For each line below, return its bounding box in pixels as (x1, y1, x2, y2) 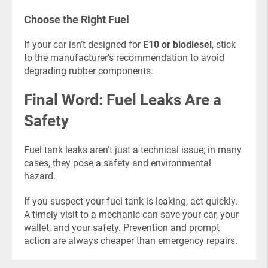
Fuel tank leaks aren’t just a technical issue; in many (24, 144, 242, 156)
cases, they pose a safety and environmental (24, 157, 211, 169)
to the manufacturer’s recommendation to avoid (24, 52, 224, 63)
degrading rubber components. (24, 65, 153, 77)
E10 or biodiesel (143, 39, 212, 50)
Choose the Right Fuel (24, 13, 129, 26)
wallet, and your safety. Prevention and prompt (24, 222, 220, 233)
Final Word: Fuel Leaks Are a (24, 91, 221, 109)
